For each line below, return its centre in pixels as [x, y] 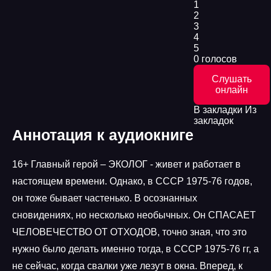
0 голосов [215, 59]
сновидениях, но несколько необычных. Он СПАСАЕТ [134, 215]
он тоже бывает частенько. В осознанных [105, 198]
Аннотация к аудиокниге [103, 135]
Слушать [232, 79]
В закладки [218, 110]
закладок [214, 121]
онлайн [232, 90]
